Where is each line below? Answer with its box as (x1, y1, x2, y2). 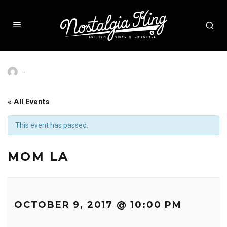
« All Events (8, 97, 49, 106)
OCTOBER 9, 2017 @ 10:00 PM (14, 199, 182, 210)
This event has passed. (15, 121, 88, 129)
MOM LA (8, 149, 69, 164)
